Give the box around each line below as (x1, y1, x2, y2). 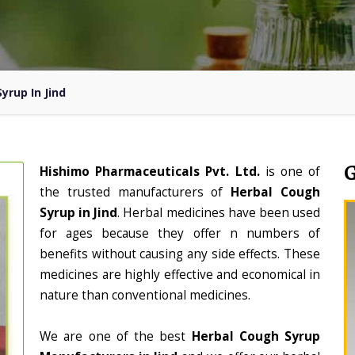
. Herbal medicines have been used (117, 204, 321, 221)
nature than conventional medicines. (40, 287, 250, 303)
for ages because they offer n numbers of (40, 225, 320, 242)
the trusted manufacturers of (40, 184, 231, 200)
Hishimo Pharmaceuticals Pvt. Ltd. (40, 163, 265, 180)
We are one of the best (40, 328, 192, 345)
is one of (265, 163, 321, 180)
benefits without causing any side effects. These (40, 246, 320, 262)
